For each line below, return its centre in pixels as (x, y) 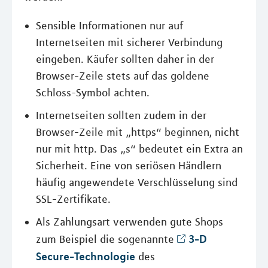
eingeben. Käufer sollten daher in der (125, 59)
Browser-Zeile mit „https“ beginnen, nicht (138, 132)
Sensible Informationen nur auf (109, 25)
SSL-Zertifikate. (73, 199)
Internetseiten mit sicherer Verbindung (129, 42)
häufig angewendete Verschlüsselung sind (137, 182)
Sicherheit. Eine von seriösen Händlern (129, 165)
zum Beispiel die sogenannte (106, 239)
